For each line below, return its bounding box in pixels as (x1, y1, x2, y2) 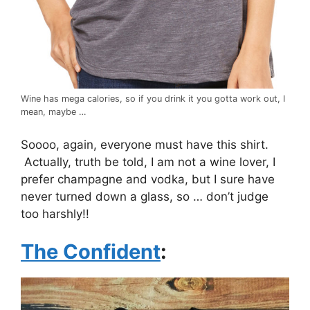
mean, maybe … (21, 107, 86, 118)
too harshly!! (21, 206, 89, 221)
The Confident (21, 239, 161, 264)
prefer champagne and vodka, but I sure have (21, 172, 275, 186)
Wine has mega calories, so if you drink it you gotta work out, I (21, 93, 285, 104)
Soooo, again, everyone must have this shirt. (21, 137, 268, 152)
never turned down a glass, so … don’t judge (21, 189, 268, 203)
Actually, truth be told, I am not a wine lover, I (21, 154, 275, 169)
